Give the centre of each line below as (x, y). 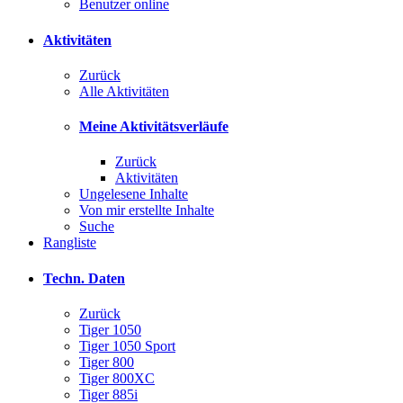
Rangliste (70, 243)
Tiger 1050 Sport (127, 345)
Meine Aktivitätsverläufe (154, 127)
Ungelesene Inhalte (134, 194)
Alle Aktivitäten (124, 91)
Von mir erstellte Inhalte (147, 210)
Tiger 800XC (117, 378)
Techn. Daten (84, 278)
